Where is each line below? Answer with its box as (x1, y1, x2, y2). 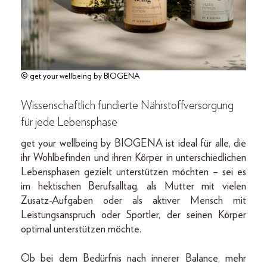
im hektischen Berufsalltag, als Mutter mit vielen (21, 181, 246, 192)
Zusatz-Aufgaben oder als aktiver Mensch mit (21, 195, 246, 206)
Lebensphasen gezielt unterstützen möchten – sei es (21, 166, 246, 178)
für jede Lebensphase (21, 116, 117, 128)
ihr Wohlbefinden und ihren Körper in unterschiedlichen (21, 152, 246, 163)
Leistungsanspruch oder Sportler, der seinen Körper (21, 209, 246, 221)
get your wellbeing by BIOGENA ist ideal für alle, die (21, 138, 246, 149)
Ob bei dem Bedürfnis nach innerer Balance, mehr (21, 253, 246, 264)
